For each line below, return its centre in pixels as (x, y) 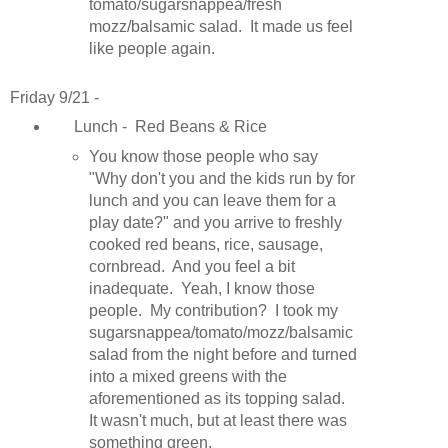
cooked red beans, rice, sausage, (206, 245)
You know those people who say (204, 157)
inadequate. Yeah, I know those (202, 289)
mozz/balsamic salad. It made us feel (221, 27)
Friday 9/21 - (54, 98)
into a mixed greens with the (188, 377)
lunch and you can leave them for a (213, 201)
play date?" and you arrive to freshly (216, 223)
